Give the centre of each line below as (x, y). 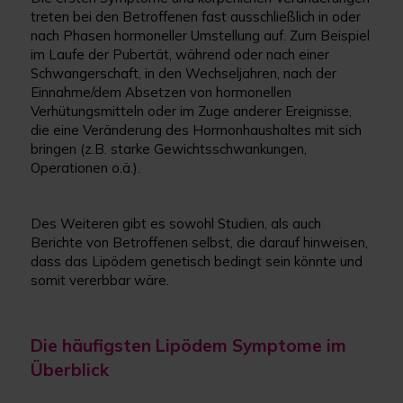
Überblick (70, 370)
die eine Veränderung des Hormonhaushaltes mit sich (197, 130)
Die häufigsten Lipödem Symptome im (189, 346)
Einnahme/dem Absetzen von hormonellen (161, 93)
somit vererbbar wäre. (100, 281)
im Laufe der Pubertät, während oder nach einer (180, 55)
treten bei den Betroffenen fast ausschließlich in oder (196, 17)
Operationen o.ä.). (86, 168)
